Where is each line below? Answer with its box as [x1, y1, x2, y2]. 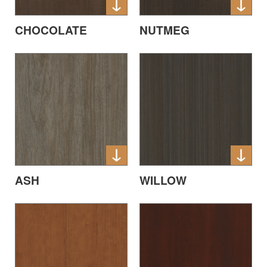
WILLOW [139, 171, 187, 188]
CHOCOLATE [15, 21, 87, 39]
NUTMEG [139, 21, 190, 39]
